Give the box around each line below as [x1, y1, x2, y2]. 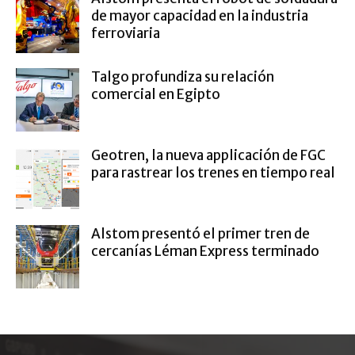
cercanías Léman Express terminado [91, 242, 319, 260]
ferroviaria [91, 25, 160, 42]
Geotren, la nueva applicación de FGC [91, 147, 326, 164]
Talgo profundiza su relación [91, 68, 274, 86]
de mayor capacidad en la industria [91, 7, 308, 25]
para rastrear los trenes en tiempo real [91, 164, 335, 181]
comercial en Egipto [91, 86, 220, 103]
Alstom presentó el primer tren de [91, 225, 310, 242]
